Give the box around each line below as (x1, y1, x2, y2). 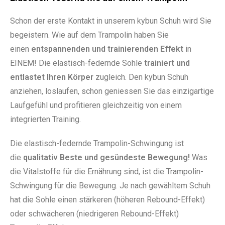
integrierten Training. (10, 114, 81, 124)
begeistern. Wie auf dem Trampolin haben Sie (10, 30, 169, 40)
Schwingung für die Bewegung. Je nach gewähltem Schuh (10, 180, 210, 190)
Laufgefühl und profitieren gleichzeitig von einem (10, 100, 182, 110)
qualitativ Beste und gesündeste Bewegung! (23, 152, 190, 162)
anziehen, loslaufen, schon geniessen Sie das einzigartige (10, 86, 214, 96)
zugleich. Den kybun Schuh (93, 72, 188, 82)
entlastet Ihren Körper (10, 72, 93, 82)
